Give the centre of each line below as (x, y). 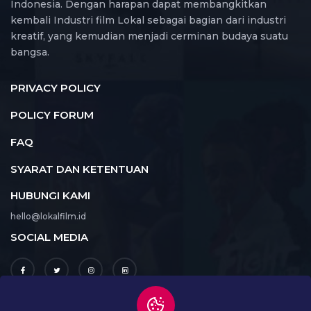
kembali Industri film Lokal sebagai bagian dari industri (148, 20)
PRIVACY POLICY (56, 88)
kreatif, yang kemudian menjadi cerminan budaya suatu (149, 36)
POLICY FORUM (52, 115)
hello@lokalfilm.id (48, 217)
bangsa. (30, 52)
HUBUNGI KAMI (50, 196)
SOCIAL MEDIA (49, 237)
